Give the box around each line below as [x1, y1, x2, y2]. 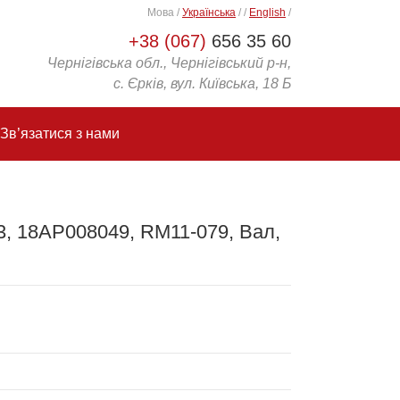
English [249, 6, 286, 19]
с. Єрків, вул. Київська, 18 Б [113, 76, 291, 91]
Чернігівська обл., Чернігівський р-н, [47, 55, 291, 71]
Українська [182, 6, 236, 19]
